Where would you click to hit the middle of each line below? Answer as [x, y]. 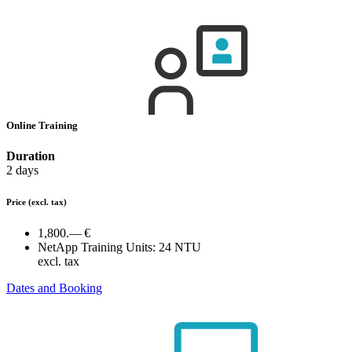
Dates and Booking [54, 288]
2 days [22, 170]
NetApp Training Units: [97, 247]
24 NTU [180, 247]
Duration [31, 156]
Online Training [43, 125]
